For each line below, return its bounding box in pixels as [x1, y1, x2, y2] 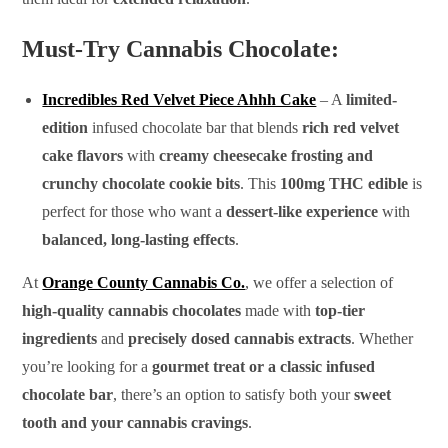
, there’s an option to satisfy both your [113, 385, 355, 403]
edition [42, 118, 89, 136]
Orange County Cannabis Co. [42, 273, 246, 291]
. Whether [351, 329, 414, 347]
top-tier [315, 301, 366, 319]
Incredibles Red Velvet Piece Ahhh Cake [42, 90, 317, 108]
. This [240, 174, 281, 192]
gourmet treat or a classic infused [152, 357, 376, 375]
